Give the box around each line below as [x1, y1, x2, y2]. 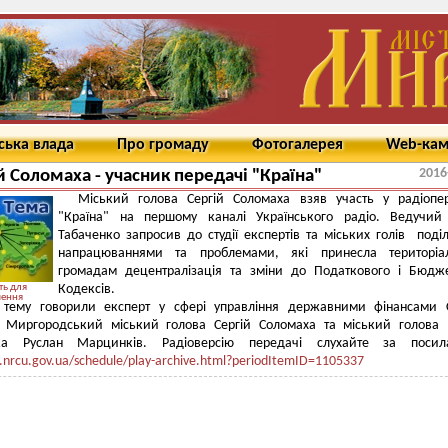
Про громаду [117, 137, 209, 153]
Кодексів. [58, 282, 115, 297]
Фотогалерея [252, 137, 343, 153]
